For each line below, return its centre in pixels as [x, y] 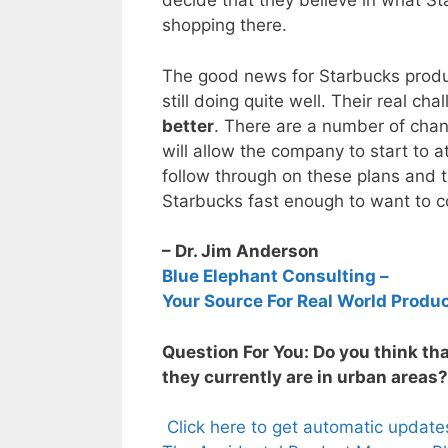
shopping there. [224, 25]
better [188, 125]
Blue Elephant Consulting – [275, 276]
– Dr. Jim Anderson [240, 251]
